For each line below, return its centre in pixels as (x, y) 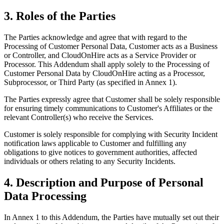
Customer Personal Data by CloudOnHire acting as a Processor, (104, 73)
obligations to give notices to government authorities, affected (100, 152)
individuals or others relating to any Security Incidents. (90, 161)
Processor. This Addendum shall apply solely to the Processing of (107, 64)
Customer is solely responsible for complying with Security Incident (111, 134)
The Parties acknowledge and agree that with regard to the (95, 37)
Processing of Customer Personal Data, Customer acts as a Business (111, 46)
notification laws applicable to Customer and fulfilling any (95, 143)
